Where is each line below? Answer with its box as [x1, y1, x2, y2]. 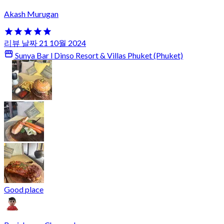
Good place [4, 184, 43, 194]
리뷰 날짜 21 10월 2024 [4, 37, 86, 47]
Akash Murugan [4, 9, 58, 19]
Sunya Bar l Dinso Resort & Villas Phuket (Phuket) [13, 50, 183, 60]
